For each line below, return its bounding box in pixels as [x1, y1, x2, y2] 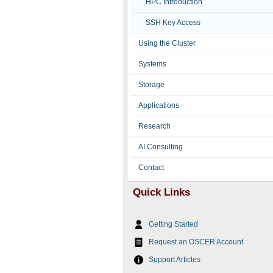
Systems [138, 60, 166, 68]
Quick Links [127, 186, 190, 199]
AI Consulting [138, 143, 183, 151]
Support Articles [149, 255, 200, 264]
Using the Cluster [138, 39, 196, 48]
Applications [138, 101, 179, 110]
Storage [138, 80, 165, 89]
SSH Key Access [146, 18, 200, 27]
